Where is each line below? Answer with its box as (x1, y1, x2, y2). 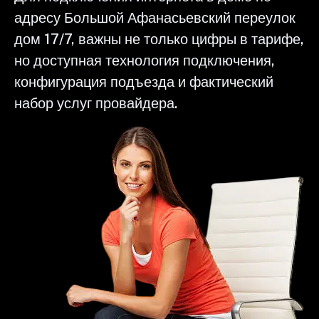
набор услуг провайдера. (14, 94, 177, 112)
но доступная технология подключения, (14, 51, 275, 69)
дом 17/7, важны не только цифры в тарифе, (14, 30, 304, 48)
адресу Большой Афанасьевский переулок (14, 9, 296, 26)
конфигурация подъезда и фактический (14, 73, 273, 90)
